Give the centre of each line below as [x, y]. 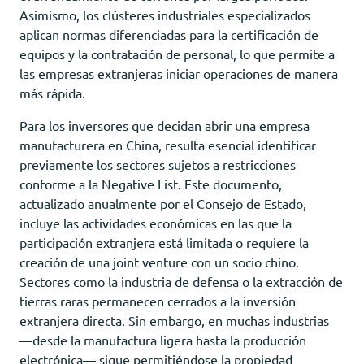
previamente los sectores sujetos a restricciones [158, 164]
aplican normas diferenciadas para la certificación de [169, 34]
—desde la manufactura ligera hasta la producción [163, 339]
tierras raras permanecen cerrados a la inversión [158, 300]
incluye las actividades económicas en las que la [156, 222]
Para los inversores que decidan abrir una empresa [165, 125]
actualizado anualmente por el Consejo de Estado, [163, 203]
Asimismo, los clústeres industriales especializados [165, 14]
